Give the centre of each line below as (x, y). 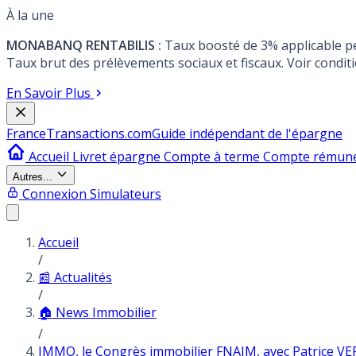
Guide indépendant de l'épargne (247, 133)
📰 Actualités (75, 277)
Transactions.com (99, 133)
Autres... (33, 177)
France (26, 133)
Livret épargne (118, 157)
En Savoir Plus (48, 93)
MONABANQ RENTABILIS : (84, 45)
